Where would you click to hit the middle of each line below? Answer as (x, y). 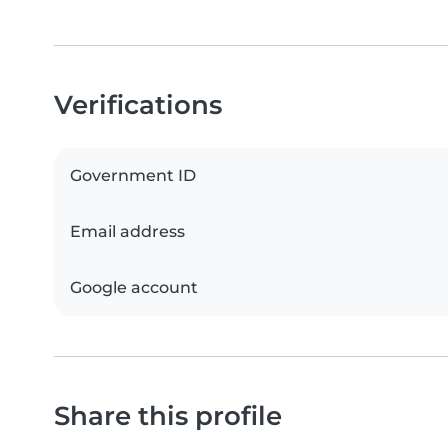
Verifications (138, 104)
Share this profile (168, 415)
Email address (127, 231)
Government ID (133, 175)
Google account (134, 287)
